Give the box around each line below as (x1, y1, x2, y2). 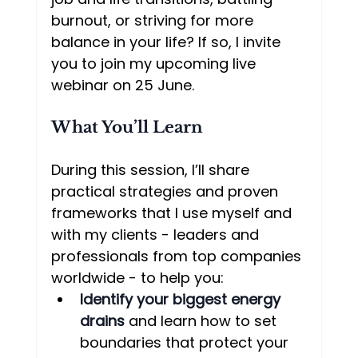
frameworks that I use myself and (50, 203, 296, 224)
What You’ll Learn (50, 117, 203, 137)
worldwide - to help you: (50, 268, 224, 288)
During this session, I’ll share (50, 160, 253, 181)
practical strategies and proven (50, 181, 282, 202)
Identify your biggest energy (79, 289, 284, 310)
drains (79, 311, 125, 332)
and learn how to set (124, 311, 280, 332)
